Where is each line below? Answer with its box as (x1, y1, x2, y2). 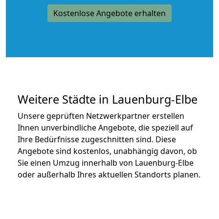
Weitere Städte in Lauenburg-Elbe (18, 91, 197, 107)
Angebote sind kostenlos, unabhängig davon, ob (18, 145, 197, 156)
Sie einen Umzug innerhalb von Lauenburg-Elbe (18, 157, 194, 168)
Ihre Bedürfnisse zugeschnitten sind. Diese (18, 133, 176, 145)
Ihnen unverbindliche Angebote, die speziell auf (18, 122, 193, 133)
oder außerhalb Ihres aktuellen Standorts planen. (18, 169, 200, 180)
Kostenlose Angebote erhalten (53, 7, 166, 19)
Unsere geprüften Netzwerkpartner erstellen (18, 110, 184, 121)
